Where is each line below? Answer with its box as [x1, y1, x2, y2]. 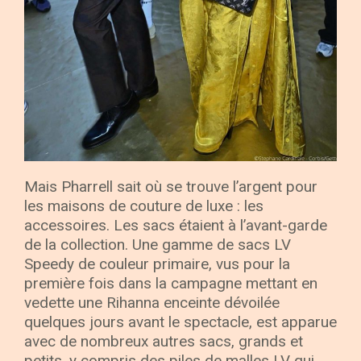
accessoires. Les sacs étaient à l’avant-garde [24, 216, 327, 235]
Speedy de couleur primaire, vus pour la [24, 255, 290, 274]
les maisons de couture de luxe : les [24, 197, 263, 216]
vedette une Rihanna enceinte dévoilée [24, 293, 280, 313]
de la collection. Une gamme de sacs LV [24, 235, 291, 255]
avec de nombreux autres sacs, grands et [24, 332, 303, 351]
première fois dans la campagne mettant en [24, 274, 317, 293]
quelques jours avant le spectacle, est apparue [24, 313, 337, 332]
